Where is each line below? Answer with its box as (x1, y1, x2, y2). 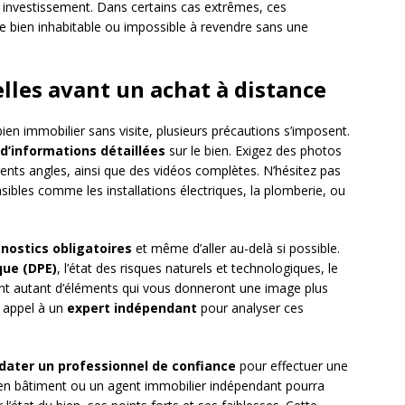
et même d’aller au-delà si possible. (132, 240, 340, 258)
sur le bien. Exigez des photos (165, 142, 342, 160)
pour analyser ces (197, 299, 304, 317)
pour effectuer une (236, 357, 348, 375)
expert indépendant (67, 299, 197, 317)
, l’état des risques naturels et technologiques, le (57, 259, 338, 278)
